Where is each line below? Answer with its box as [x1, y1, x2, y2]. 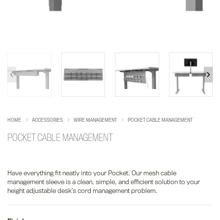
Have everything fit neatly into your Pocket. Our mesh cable [7, 168, 176, 177]
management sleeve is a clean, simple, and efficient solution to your [7, 177, 200, 186]
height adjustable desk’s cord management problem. [7, 186, 158, 194]
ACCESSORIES [32, 116, 63, 123]
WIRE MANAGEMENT [74, 116, 117, 123]
